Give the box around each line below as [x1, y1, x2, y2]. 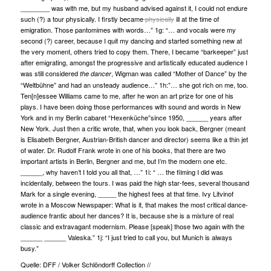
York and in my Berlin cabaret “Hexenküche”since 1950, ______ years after [20, 112, 242, 122]
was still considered [20, 68, 78, 78]
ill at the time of [174, 13, 219, 24]
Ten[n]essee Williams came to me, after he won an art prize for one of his [20, 90, 233, 100]
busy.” [20, 243, 39, 253]
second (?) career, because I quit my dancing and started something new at [20, 35, 242, 45]
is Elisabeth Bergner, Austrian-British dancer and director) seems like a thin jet [20, 134, 248, 144]
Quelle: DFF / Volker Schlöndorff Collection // [20, 260, 151, 269]
